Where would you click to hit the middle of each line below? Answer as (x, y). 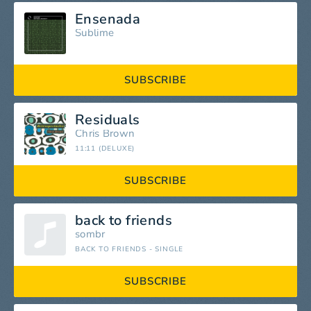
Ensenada (108, 19)
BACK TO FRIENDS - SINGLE (129, 249)
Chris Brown (105, 133)
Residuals (108, 120)
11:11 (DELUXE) (105, 149)
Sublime (95, 33)
